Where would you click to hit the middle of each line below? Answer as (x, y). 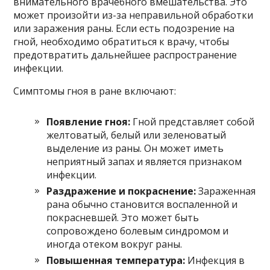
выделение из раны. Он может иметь (135, 148)
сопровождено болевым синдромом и (138, 231)
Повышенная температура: (116, 260)
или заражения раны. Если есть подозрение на (124, 28)
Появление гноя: (89, 121)
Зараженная (226, 191)
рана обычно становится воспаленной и (142, 204)
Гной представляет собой (193, 121)
